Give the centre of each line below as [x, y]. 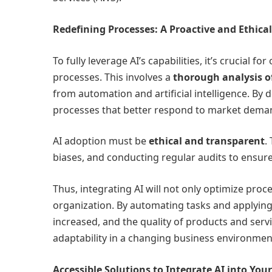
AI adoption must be [101, 141]
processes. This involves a [113, 77]
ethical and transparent [207, 141]
